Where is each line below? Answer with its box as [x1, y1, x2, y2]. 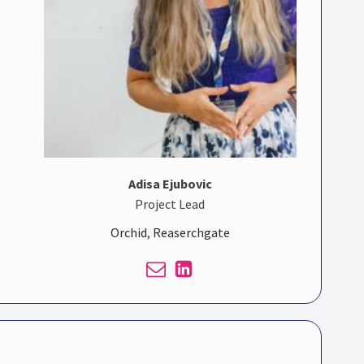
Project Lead [135, 196, 206, 213]
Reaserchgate [152, 224, 230, 241]
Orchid [110, 224, 147, 241]
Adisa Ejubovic [128, 175, 212, 193]
